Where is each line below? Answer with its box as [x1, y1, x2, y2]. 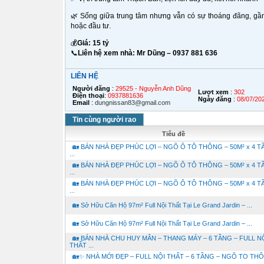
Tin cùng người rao [72, 115, 136, 124]
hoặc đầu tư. [70, 22, 111, 30]
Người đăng [72, 85, 110, 92]
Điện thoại [72, 92, 104, 99]
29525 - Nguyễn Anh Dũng [115, 85, 191, 92]
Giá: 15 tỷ [77, 39, 109, 47]
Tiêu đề [161, 130, 185, 137]
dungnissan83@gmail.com [94, 99, 170, 106]
